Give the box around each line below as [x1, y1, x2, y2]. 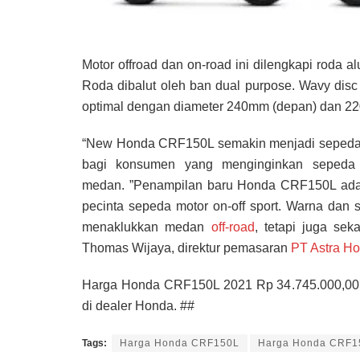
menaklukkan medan [82, 219, 211, 234]
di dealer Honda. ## [82, 298, 194, 313]
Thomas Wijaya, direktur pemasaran [82, 240, 291, 255]
